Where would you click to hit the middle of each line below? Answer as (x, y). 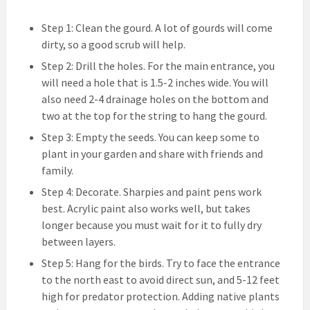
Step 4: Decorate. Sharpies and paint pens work (152, 191)
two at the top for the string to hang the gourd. (154, 115)
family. (57, 170)
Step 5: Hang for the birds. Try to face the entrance (161, 263)
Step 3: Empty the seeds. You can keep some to (151, 137)
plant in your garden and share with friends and (152, 153)
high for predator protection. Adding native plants (161, 296)
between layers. (79, 241)
